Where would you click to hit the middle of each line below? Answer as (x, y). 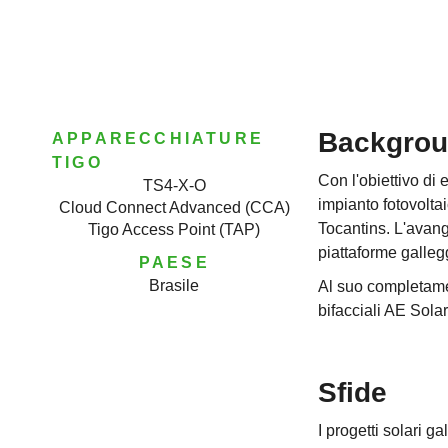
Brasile (174, 285)
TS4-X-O (174, 185)
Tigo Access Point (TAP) (174, 229)
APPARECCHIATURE (158, 138)
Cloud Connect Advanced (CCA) (174, 207)
